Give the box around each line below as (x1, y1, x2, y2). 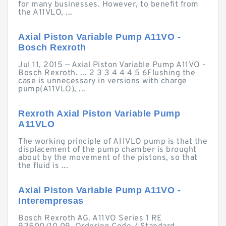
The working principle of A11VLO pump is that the (18, 137, 207, 147)
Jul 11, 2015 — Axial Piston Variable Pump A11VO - (18, 60, 206, 70)
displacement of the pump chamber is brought (18, 145, 197, 155)
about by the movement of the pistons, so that (18, 153, 198, 163)
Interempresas (18, 196, 84, 206)
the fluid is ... (18, 161, 68, 171)
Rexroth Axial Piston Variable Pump (18, 108, 180, 119)
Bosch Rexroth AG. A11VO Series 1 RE (18, 213, 162, 223)
